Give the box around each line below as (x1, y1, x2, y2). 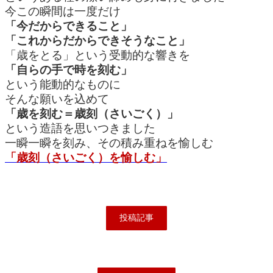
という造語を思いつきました (5, 121, 155, 135)
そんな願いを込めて (5, 92, 109, 105)
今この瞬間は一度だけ (5, 4, 121, 18)
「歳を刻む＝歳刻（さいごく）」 (5, 107, 179, 120)
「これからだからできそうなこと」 (5, 34, 190, 47)
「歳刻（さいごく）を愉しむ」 (5, 151, 167, 164)
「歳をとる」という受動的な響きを (5, 48, 190, 62)
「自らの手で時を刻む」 (5, 63, 132, 76)
